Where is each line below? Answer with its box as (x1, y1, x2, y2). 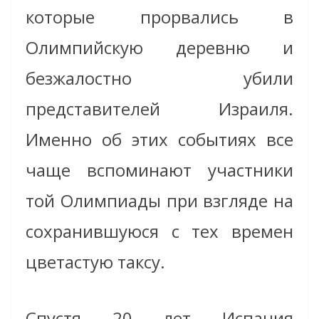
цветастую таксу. (26, 249, 165, 273)
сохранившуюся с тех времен (26, 219, 293, 243)
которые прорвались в (26, 4, 293, 28)
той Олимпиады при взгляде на (26, 188, 293, 212)
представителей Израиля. (26, 96, 293, 120)
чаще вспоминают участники (26, 157, 293, 182)
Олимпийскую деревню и (26, 35, 293, 59)
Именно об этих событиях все (26, 127, 293, 151)
